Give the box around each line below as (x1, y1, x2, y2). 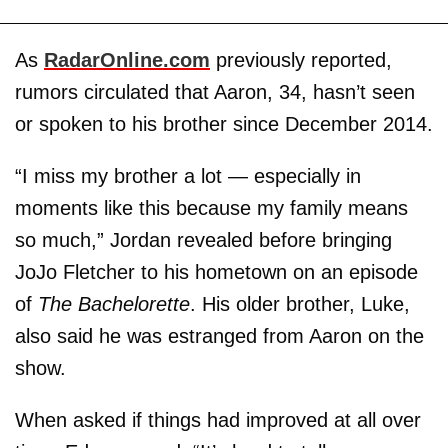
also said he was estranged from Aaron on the (15, 324, 424, 347)
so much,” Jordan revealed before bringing (15, 228, 392, 251)
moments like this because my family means (15, 196, 408, 219)
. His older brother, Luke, (190, 292, 410, 315)
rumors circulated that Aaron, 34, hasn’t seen (15, 80, 415, 103)
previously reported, (210, 48, 392, 71)
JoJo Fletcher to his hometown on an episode (15, 260, 418, 283)
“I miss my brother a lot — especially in (15, 164, 361, 187)
